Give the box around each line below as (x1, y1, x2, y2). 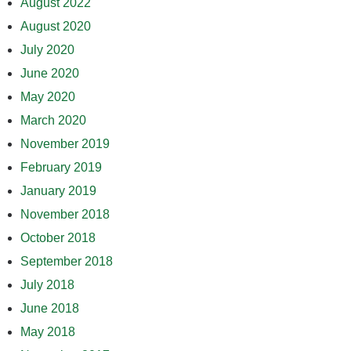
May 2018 (20, 325, 75, 339)
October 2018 (20, 231, 96, 245)
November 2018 (20, 208, 110, 222)
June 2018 (20, 302, 79, 316)
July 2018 (20, 278, 74, 292)
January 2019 (20, 184, 96, 198)
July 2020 (20, 43, 74, 57)
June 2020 (20, 67, 79, 81)
